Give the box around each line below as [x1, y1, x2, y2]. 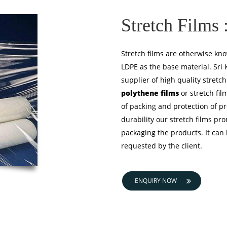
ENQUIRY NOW [135, 176, 177, 185]
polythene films [121, 88, 179, 98]
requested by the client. [121, 141, 202, 151]
